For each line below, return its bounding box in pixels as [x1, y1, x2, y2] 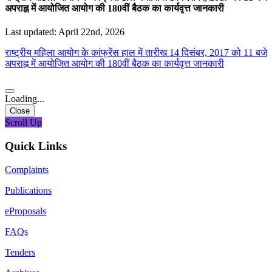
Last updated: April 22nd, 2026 [5, 27, 124, 38]
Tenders [5, 246, 35, 257]
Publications [5, 185, 52, 195]
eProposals [5, 205, 46, 216]
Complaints [5, 164, 49, 175]
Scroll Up [5, 117, 42, 128]
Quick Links [5, 139, 67, 152]
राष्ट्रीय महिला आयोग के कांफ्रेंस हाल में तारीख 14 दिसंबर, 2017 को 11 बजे [5, 47, 267, 58]
